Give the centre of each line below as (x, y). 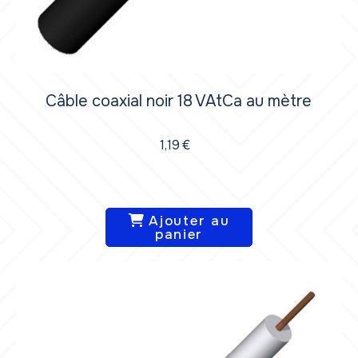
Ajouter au (189, 221)
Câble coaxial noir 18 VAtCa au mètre (179, 101)
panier (179, 234)
